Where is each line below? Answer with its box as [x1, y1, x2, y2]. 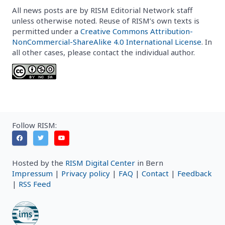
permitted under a [12, 26, 80, 36]
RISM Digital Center [65, 158, 135, 168]
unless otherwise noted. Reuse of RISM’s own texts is [12, 15, 199, 26]
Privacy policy [61, 168, 110, 178]
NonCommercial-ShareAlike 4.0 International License [12, 36, 201, 47]
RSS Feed [19, 179, 51, 189]
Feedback [177, 168, 212, 178]
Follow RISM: [12, 120, 57, 130]
